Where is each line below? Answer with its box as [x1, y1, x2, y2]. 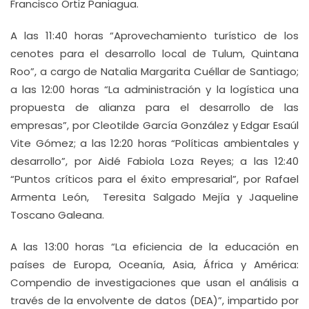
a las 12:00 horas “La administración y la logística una [10, 82, 299, 97]
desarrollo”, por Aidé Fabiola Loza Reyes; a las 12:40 [10, 154, 299, 168]
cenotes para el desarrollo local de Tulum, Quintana [10, 46, 299, 61]
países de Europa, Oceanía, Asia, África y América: [10, 257, 299, 272]
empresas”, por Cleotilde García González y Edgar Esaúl [10, 118, 299, 132]
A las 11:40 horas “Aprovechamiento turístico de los [10, 28, 299, 43]
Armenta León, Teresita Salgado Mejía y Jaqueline [10, 190, 299, 204]
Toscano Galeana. [10, 208, 104, 222]
